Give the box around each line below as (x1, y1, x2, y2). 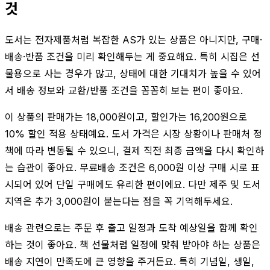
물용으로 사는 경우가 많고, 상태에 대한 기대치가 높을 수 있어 (5, 67, 261, 80)
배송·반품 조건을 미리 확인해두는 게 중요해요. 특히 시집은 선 (5, 50, 260, 63)
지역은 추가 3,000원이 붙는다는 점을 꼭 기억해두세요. (5, 195, 233, 207)
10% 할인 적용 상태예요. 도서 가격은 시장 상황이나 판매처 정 (5, 127, 262, 140)
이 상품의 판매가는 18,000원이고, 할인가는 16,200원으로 (5, 110, 247, 123)
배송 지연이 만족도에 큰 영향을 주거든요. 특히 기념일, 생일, (5, 255, 254, 268)
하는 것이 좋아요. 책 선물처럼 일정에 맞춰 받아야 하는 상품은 (5, 238, 260, 251)
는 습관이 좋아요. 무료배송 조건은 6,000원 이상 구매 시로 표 (5, 161, 260, 174)
